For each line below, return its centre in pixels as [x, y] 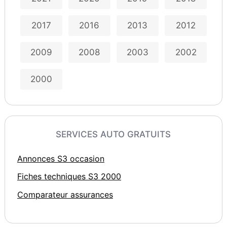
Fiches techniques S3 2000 [69, 177]
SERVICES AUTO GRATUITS [113, 134]
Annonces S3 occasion [61, 159]
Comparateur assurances [65, 194]
